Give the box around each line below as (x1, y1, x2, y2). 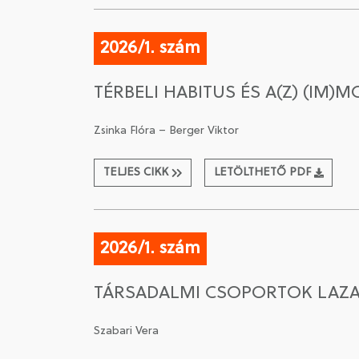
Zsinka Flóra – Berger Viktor (94, 125, 239, 137)
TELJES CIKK (103, 167, 168, 179)
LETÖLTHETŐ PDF (213, 167, 311, 179)
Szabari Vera (94, 325, 159, 337)
